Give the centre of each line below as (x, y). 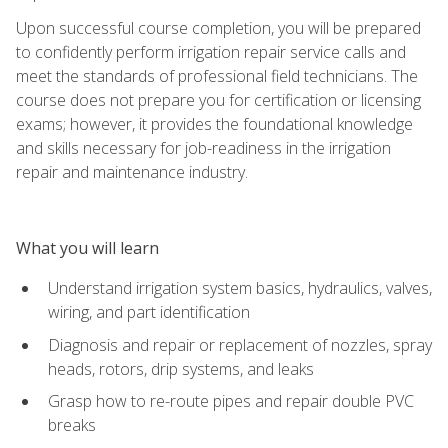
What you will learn (87, 247)
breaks (72, 425)
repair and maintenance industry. (132, 171)
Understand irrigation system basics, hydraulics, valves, (240, 287)
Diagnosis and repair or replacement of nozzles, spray (240, 344)
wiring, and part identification (149, 311)
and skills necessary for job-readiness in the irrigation (203, 147)
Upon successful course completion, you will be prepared (218, 27)
